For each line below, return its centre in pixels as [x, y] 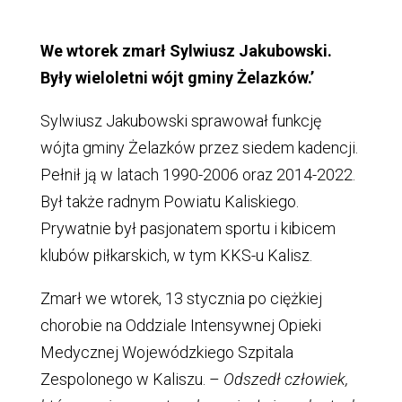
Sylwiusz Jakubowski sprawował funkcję [180, 121]
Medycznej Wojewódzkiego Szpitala [166, 352]
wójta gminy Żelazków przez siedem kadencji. [199, 148]
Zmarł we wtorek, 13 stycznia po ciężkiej [181, 298]
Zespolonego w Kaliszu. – [131, 379]
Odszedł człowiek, [285, 379]
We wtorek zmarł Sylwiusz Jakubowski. [186, 51]
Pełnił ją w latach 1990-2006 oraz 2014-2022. [197, 175]
